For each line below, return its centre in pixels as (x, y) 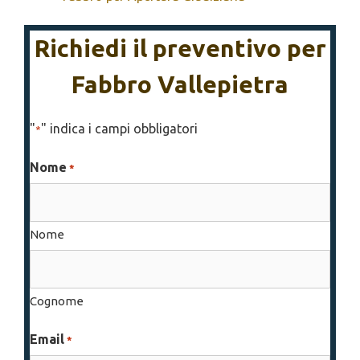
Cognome (57, 301)
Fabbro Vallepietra (180, 84)
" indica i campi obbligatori (119, 129)
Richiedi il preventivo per (180, 48)
